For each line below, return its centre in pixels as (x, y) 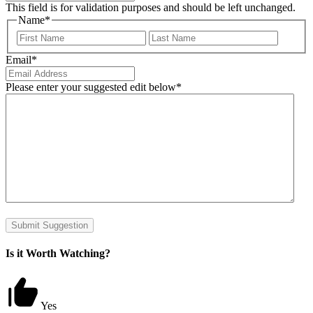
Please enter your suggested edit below (91, 87)
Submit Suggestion (50, 225)
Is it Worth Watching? (58, 253)
